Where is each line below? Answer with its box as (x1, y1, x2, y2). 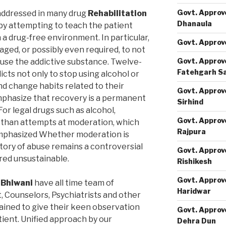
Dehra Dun (177, 216, 216, 225)
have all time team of (33, 178, 114, 188)
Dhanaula (177, 19, 212, 28)
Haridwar (177, 187, 211, 195)
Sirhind (177, 97, 203, 106)
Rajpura (177, 127, 206, 136)
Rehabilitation (88, 8, 147, 18)
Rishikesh (177, 157, 212, 165)
